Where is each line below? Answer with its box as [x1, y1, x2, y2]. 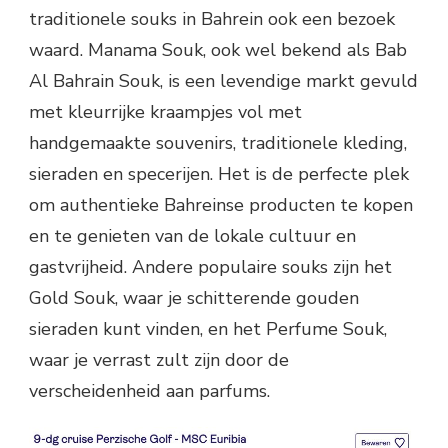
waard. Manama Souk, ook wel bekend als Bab [29, 37, 407, 62]
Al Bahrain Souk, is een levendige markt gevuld [29, 68, 418, 93]
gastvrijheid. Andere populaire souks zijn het [29, 254, 392, 279]
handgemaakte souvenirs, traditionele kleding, [29, 130, 407, 155]
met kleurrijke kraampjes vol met [29, 99, 302, 124]
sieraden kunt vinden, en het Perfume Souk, [29, 316, 387, 341]
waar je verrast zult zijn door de [29, 347, 289, 372]
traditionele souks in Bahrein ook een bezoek [29, 6, 395, 31]
